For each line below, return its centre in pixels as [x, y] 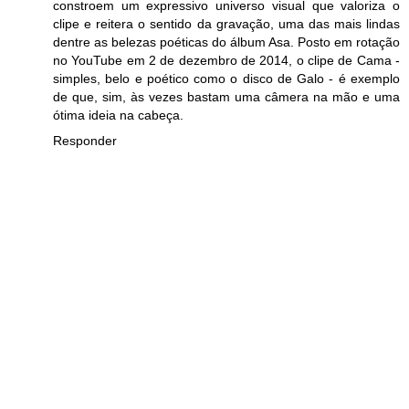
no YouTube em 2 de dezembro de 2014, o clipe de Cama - [226, 60]
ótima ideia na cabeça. [118, 115]
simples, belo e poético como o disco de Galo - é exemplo [226, 78]
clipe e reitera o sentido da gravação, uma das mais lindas [226, 23]
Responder [85, 140]
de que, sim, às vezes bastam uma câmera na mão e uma [226, 96]
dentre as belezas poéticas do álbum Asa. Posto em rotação [226, 42]
